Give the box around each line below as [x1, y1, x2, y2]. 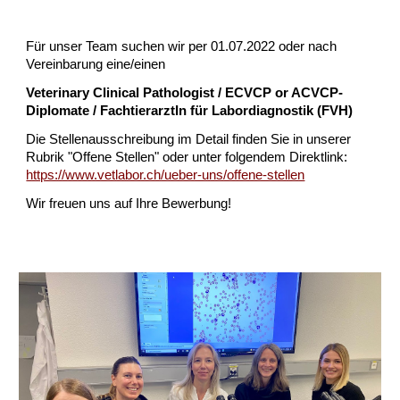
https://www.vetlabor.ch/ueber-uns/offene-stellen [26, 168, 305, 182]
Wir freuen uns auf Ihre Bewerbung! [26, 196, 232, 211]
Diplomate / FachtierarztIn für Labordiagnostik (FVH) [26, 104, 354, 118]
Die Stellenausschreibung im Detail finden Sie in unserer [26, 132, 352, 146]
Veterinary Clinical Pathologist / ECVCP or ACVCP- [26, 86, 344, 100]
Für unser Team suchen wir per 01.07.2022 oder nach [26, 39, 337, 54]
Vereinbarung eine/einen [26, 57, 166, 71]
